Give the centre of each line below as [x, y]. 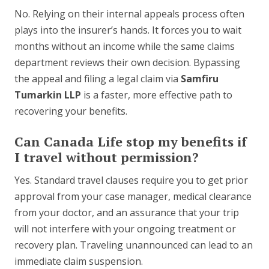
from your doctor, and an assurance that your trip [127, 213]
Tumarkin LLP [48, 95]
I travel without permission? [107, 157]
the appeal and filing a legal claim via [98, 79]
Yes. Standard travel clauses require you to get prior [131, 180]
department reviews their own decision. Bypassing [127, 63]
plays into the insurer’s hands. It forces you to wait [128, 30]
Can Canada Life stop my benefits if [131, 142]
